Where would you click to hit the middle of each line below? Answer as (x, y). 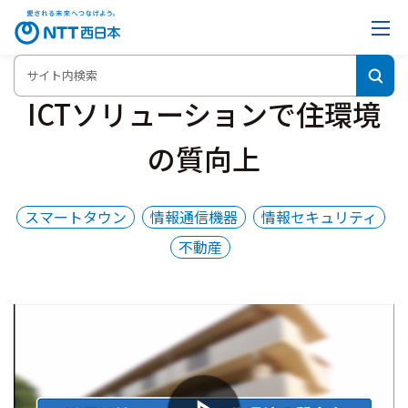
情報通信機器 (194, 217)
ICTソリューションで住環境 (204, 113)
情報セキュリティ (319, 217)
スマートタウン (75, 217)
